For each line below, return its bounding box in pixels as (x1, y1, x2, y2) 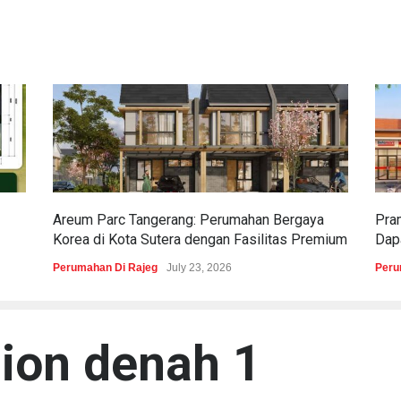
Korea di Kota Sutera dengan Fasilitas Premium (53, 231, 347, 248)
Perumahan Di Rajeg (53, 261, 158, 274)
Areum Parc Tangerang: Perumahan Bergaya (53, 211, 324, 228)
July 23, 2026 (166, 261, 232, 274)
